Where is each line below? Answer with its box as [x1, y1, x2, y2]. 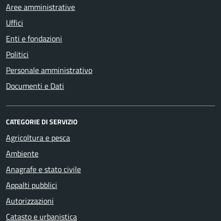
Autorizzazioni [6, 195, 54, 207]
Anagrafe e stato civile [6, 163, 81, 175]
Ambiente [6, 147, 38, 159]
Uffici [6, 17, 23, 29]
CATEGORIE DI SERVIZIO [6, 116, 77, 127]
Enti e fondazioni [6, 33, 62, 44]
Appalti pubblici [6, 179, 57, 191]
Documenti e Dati [6, 80, 64, 92]
